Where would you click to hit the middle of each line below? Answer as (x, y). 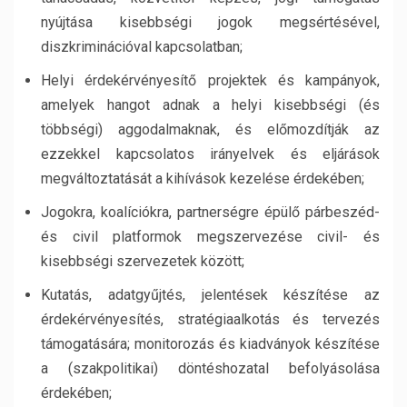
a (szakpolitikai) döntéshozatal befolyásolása (210, 368)
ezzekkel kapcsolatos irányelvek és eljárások (210, 154)
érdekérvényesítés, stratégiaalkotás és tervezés (210, 319)
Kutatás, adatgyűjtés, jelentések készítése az (210, 294)
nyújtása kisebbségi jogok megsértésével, (210, 22)
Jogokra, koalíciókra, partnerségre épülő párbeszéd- (210, 212)
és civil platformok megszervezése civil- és (210, 236)
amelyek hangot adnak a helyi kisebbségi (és (210, 104)
